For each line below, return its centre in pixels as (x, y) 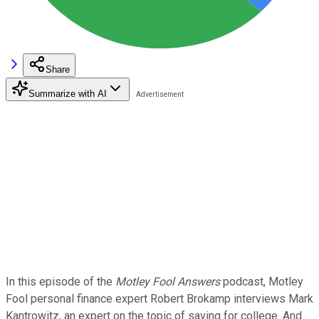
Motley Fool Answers (168, 281)
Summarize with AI (68, 93)
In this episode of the (61, 281)
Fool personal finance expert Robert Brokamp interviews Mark (159, 298)
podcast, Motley (262, 281)
